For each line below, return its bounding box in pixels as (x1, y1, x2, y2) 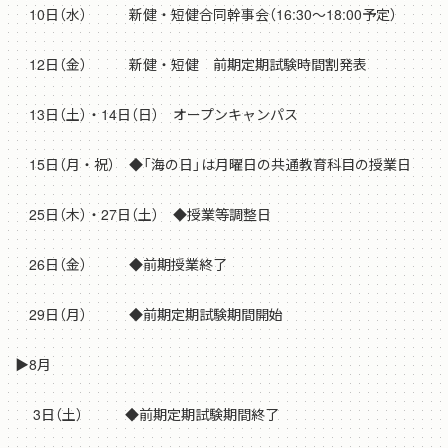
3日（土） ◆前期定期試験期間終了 (15, 404, 279, 425)
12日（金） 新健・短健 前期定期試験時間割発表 (15, 54, 367, 75)
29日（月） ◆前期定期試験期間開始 (15, 304, 283, 325)
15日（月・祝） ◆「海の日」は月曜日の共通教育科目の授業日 (15, 154, 411, 175)
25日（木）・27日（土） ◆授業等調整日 (15, 204, 271, 225)
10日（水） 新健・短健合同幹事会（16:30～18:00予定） (15, 4, 397, 25)
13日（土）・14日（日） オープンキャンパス (15, 104, 298, 125)
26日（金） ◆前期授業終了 (15, 254, 227, 275)
